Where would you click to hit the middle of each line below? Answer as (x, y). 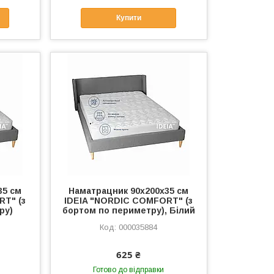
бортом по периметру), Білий (128, 210)
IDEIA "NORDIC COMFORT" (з (129, 200)
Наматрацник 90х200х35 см (129, 191)
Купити (128, 18)
